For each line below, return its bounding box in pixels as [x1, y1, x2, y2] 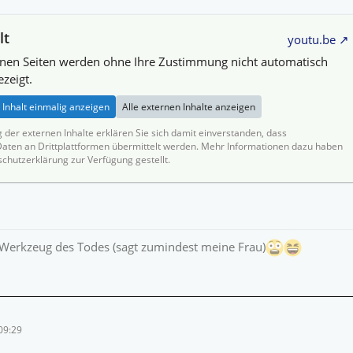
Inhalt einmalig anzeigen [2, 100, 110, 114]
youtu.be [288, 32, 336, 48]
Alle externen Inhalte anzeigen [121, 100, 255, 114]
